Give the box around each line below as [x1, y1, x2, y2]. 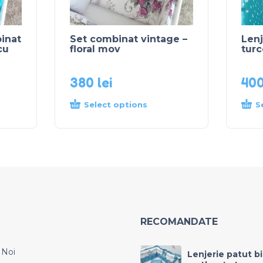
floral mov [70, 43, 120, 55]
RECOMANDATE [140, 216, 218, 228]
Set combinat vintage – [70, 33, 187, 45]
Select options [84, 100, 147, 110]
